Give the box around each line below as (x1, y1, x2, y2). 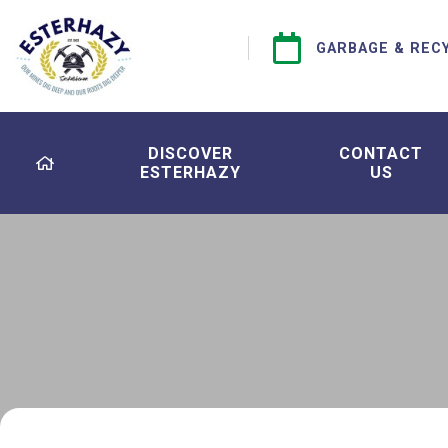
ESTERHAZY (140, 163, 241, 183)
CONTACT (339, 144, 424, 164)
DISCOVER (148, 144, 233, 164)
